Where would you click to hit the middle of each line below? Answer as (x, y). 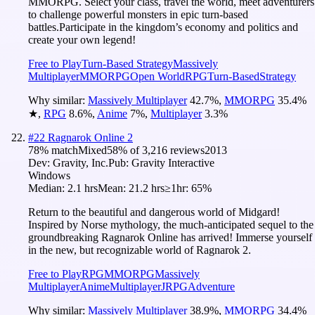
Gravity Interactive (173, 162)
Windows (49, 175)
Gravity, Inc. (81, 162)
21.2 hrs (147, 188)
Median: (48, 188)
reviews (186, 150)
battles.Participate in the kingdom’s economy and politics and (163, 27)
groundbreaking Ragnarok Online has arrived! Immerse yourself (170, 237)
